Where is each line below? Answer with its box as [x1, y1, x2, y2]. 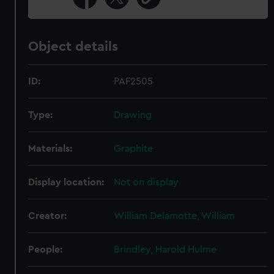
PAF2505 [114, 76, 154, 86]
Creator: [28, 211, 67, 221]
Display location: [28, 177, 105, 187]
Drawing [114, 110, 152, 120]
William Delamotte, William [114, 211, 235, 221]
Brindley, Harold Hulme [114, 245, 217, 254]
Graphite [114, 144, 154, 154]
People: [28, 245, 63, 254]
